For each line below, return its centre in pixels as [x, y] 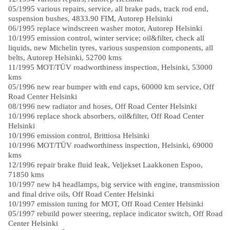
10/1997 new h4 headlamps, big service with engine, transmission [114, 184]
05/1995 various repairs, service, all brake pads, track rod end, [108, 9]
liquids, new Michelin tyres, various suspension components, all [110, 48]
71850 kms [26, 175]
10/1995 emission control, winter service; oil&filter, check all [106, 38]
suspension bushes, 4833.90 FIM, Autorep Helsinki [90, 18]
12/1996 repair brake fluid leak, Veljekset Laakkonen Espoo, [105, 165]
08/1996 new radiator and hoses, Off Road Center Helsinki [102, 106]
